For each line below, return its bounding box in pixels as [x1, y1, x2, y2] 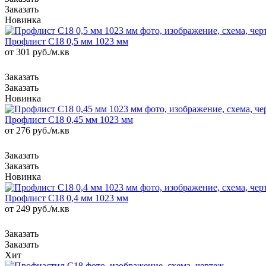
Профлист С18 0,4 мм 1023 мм [5, 192, 128, 203]
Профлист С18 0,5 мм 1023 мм [5, 36, 128, 46]
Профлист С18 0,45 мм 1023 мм [5, 114, 133, 125]
